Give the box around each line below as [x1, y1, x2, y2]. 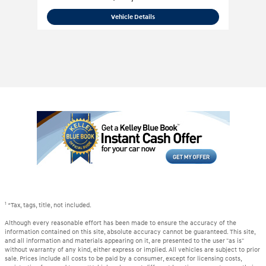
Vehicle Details [110, 13, 155, 21]
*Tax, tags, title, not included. [8, 201, 91, 209]
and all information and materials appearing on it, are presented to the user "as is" [5, 236, 243, 245]
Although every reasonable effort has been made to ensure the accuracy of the [5, 218, 236, 227]
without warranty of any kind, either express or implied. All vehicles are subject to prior [5, 245, 260, 254]
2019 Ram [154, 12, 183, 21]
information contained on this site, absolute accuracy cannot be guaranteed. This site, [5, 227, 255, 236]
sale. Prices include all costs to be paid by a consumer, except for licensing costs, [5, 254, 242, 262]
